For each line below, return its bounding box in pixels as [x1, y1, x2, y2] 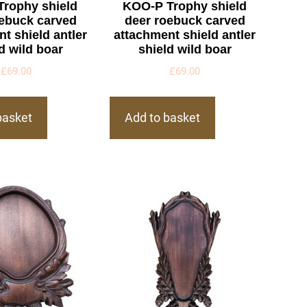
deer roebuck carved [124, 13, 245, 27]
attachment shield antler [114, 27, 256, 42]
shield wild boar [138, 42, 232, 56]
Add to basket [125, 110, 201, 125]
